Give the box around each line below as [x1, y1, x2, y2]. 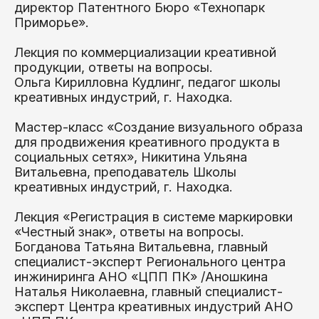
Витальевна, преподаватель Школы [14, 164, 236, 179]
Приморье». [14, 15, 89, 30]
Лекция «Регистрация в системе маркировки [14, 209, 293, 224]
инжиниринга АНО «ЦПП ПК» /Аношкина [14, 269, 268, 284]
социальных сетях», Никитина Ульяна [14, 150, 247, 164]
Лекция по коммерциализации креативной [14, 45, 276, 60]
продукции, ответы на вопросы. [14, 60, 213, 75]
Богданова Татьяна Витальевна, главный [14, 239, 268, 254]
